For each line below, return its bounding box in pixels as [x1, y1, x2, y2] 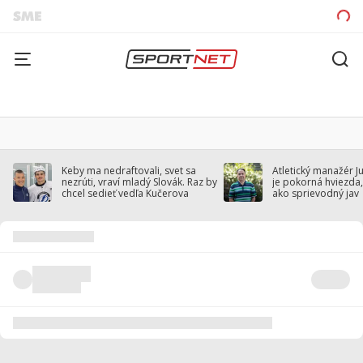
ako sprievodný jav [272, 186, 359, 200]
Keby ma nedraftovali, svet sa [62, 164, 196, 177]
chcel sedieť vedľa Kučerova [62, 186, 189, 200]
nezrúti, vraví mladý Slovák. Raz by [62, 175, 217, 189]
